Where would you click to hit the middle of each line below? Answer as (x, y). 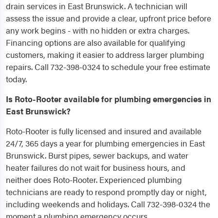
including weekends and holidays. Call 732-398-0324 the (108, 204)
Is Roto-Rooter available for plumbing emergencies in (109, 99)
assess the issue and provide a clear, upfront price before (109, 18)
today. (16, 79)
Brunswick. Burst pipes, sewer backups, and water (97, 155)
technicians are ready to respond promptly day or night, (106, 192)
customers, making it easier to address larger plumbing (105, 55)
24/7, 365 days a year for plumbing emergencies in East (105, 143)
